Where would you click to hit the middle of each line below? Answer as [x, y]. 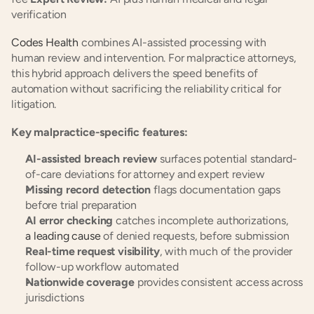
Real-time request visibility [93, 251]
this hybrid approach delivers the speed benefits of [135, 73]
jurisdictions [55, 298]
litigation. [34, 104]
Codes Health [45, 42]
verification [39, 14]
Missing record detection [88, 190]
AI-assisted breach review [91, 159]
